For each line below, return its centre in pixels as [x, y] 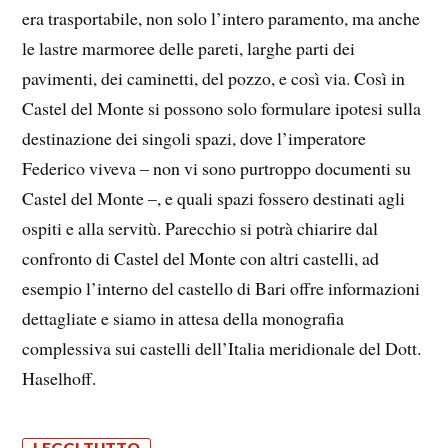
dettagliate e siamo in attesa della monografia [183, 318]
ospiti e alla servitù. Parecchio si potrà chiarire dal [200, 228]
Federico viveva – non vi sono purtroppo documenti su [217, 168]
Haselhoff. [59, 378]
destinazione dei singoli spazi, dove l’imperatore [194, 138]
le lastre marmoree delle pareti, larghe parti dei [189, 48]
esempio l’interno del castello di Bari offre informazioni [221, 288]
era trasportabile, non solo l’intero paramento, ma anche [221, 18]
